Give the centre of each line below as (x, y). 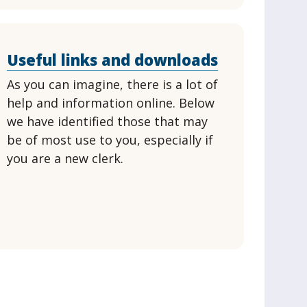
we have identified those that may (108, 121)
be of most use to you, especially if (110, 140)
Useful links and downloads (113, 60)
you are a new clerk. (65, 158)
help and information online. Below (111, 103)
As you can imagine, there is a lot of (113, 84)
